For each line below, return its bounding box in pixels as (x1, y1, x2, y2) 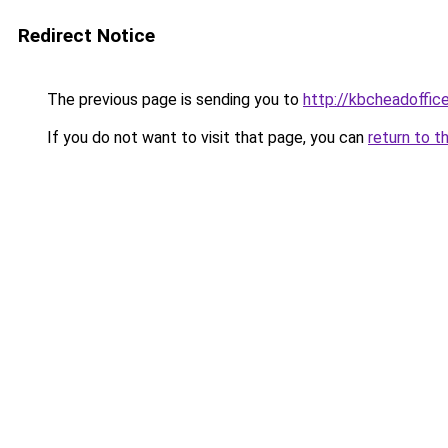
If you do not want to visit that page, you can (43, 128, 368, 147)
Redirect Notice (18, 24, 155, 47)
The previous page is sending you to (43, 90, 303, 109)
